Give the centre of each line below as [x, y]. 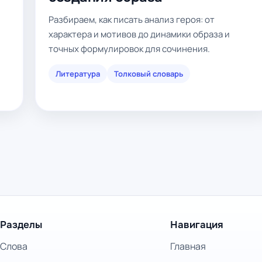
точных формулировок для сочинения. [129, 49]
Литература [78, 74]
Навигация [196, 225]
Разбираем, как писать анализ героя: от [132, 20]
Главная [188, 246]
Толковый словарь [149, 74]
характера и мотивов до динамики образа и [139, 34]
